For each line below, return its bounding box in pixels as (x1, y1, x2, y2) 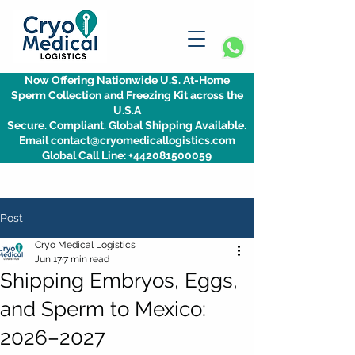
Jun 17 (35, 254, 62, 265)
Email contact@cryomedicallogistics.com (18, 134, 235, 147)
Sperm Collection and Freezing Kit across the (10, 89, 243, 101)
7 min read (63, 254, 109, 265)
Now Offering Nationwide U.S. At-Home (24, 74, 230, 86)
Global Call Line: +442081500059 (42, 149, 212, 162)
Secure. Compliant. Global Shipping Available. (7, 119, 246, 132)
